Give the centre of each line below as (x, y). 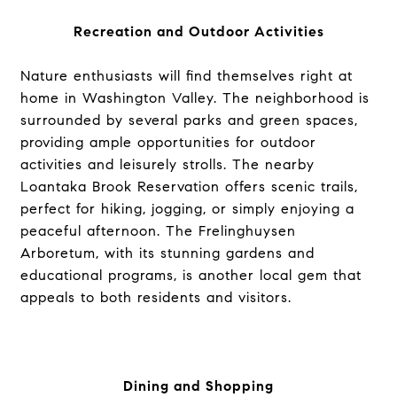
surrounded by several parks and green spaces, (189, 120)
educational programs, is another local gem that (191, 275)
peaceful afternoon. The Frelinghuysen (158, 231)
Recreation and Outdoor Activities (198, 31)
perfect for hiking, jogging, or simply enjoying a (187, 209)
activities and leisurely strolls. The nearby (167, 164)
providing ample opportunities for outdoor (168, 142)
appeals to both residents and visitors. (156, 297)
